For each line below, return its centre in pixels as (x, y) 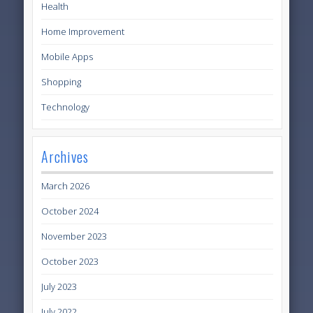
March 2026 (66, 185)
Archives (65, 156)
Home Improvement (83, 31)
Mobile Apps (67, 56)
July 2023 (59, 286)
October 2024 (70, 211)
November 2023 (74, 236)
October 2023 (70, 261)
